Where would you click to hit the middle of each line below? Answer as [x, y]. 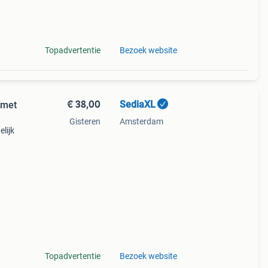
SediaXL [137, 104]
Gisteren [85, 121]
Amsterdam [141, 121]
